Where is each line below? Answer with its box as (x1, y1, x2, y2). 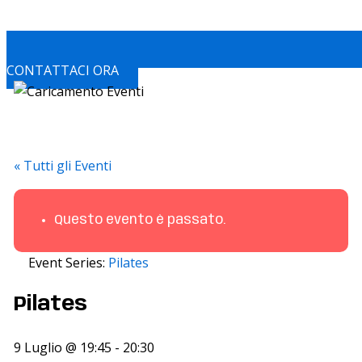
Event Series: (27, 254, 108, 272)
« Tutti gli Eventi (13, 157, 112, 175)
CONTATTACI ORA (6, 61, 119, 80)
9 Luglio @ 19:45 (13, 338, 112, 356)
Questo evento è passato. (53, 213, 225, 228)
